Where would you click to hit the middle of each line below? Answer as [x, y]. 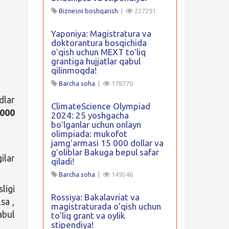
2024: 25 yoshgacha [90, 115]
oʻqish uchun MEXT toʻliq [98, 52]
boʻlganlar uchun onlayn [96, 124]
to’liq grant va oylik [88, 215]
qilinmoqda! [74, 70]
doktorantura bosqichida [99, 43]
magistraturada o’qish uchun [106, 206]
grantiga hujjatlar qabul [96, 61]
